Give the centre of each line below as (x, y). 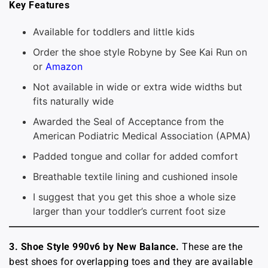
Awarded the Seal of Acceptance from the (128, 121)
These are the (212, 246)
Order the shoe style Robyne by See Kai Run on (140, 52)
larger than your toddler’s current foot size (129, 211)
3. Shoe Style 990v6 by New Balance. (95, 246)
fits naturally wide (73, 101)
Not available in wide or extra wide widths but (138, 86)
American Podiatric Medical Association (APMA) (142, 135)
